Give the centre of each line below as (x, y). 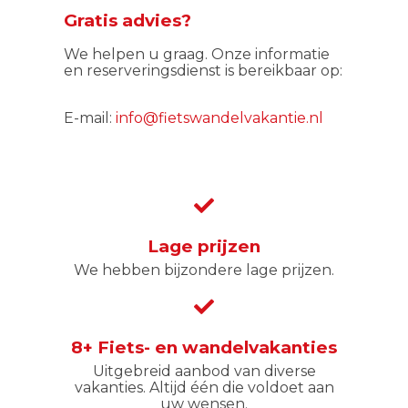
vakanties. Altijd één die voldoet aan (204, 387)
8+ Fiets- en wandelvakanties (204, 347)
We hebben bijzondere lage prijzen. (204, 270)
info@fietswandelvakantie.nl (219, 118)
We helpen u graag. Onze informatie (197, 55)
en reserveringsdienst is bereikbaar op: (203, 71)
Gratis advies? (127, 20)
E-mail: (90, 118)
